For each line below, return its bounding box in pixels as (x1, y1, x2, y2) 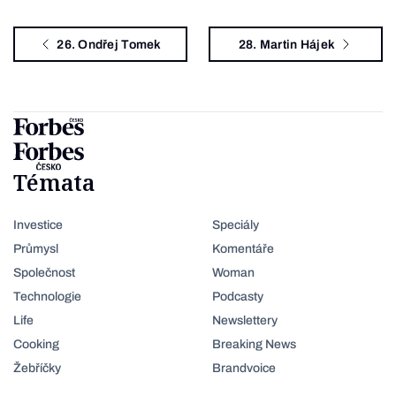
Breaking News (212, 338, 296, 351)
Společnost (13, 266, 75, 279)
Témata (13, 167, 95, 197)
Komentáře (212, 242, 274, 255)
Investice (13, 218, 63, 232)
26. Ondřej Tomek (57, 37, 162, 51)
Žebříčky (13, 362, 61, 375)
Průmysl (13, 242, 58, 255)
